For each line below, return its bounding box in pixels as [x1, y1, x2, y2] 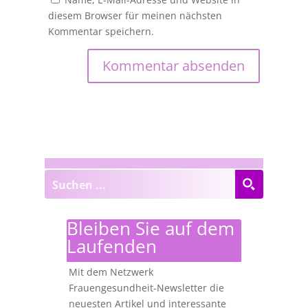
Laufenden [66, 234, 157, 258]
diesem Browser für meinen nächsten [47, 8, 222, 22]
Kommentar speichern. [47, 24, 154, 38]
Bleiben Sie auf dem [66, 216, 234, 241]
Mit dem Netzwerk [68, 265, 153, 278]
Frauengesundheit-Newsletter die [68, 281, 224, 294]
